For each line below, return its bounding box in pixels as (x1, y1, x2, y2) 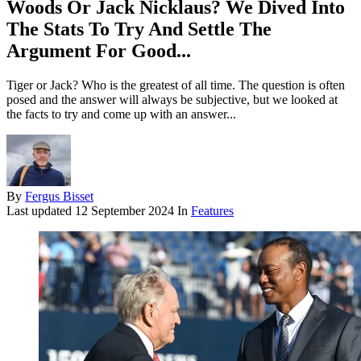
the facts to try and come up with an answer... (6, 107, 236, 122)
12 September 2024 (75, 204, 174, 218)
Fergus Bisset (25, 189, 93, 204)
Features (191, 204, 234, 218)
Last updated (6, 204, 75, 218)
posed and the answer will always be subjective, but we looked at (6, 93, 338, 107)
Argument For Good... (6, 40, 191, 62)
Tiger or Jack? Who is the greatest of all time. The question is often (6, 78, 345, 93)
